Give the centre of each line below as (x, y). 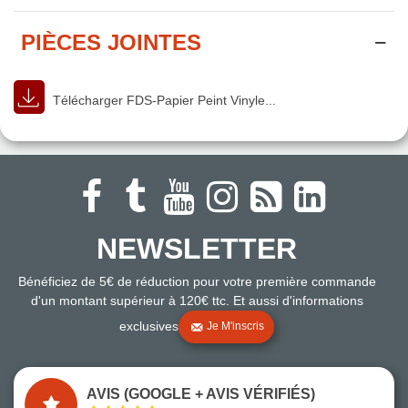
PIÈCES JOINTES (111, 42)
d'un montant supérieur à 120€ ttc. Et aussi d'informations (197, 300)
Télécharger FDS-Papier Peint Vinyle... (163, 100)
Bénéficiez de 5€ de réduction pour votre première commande (197, 281)
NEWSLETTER (197, 248)
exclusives (149, 326)
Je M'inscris (235, 326)
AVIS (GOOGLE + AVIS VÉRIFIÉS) (201, 393)
